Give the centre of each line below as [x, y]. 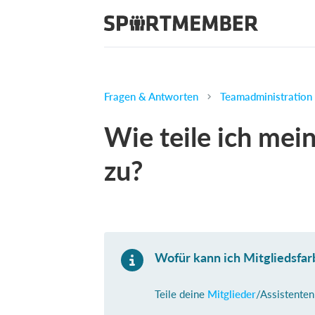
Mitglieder [232, 294]
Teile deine [181, 294]
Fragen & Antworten [151, 96]
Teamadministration [266, 96]
